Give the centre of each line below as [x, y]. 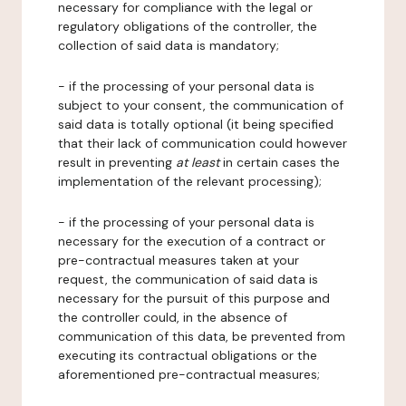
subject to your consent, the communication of [201, 105]
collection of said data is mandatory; [169, 45]
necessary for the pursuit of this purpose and [194, 298]
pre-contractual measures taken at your [179, 260]
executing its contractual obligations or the [188, 355]
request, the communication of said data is [188, 279]
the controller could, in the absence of [173, 317]
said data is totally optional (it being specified [196, 124]
